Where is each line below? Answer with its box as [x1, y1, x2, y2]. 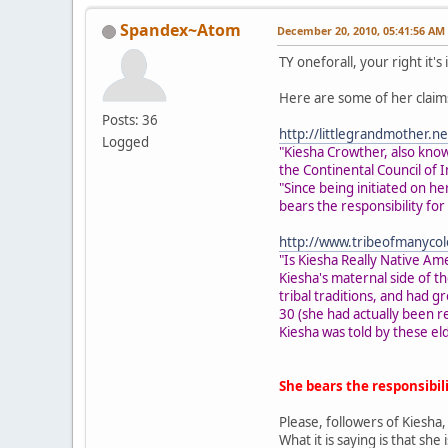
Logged [102, 132, 149, 151]
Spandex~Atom [120, 18, 241, 41]
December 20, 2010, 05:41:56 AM [277, 22, 445, 38]
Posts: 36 [102, 110, 158, 129]
